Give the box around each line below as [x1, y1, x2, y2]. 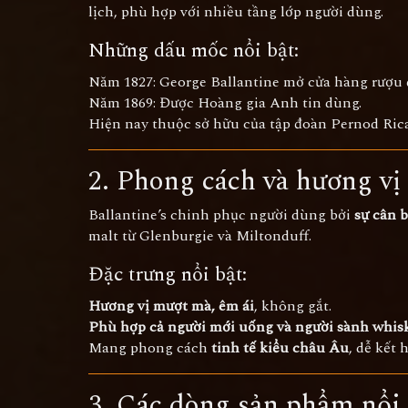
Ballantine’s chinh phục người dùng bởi [88, 204, 354, 226]
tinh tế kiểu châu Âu [211, 337, 349, 359]
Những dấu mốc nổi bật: [88, 36, 299, 66]
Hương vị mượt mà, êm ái [88, 295, 254, 317]
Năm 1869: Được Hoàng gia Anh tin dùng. [88, 92, 362, 114]
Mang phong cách [88, 337, 211, 359]
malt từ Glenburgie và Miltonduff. [88, 225, 311, 247]
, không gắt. [254, 295, 331, 317]
